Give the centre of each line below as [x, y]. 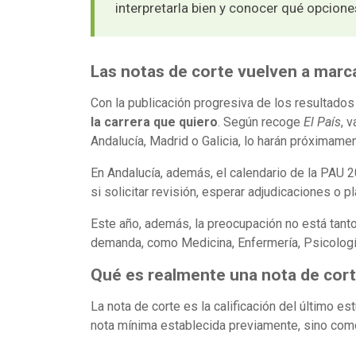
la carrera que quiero [154, 122]
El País [322, 122]
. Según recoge [261, 122]
